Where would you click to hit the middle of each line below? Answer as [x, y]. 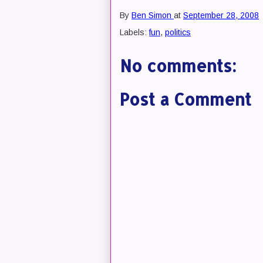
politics [178, 32]
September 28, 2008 [221, 16]
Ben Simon [151, 16]
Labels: [134, 32]
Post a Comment [186, 99]
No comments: [178, 66]
